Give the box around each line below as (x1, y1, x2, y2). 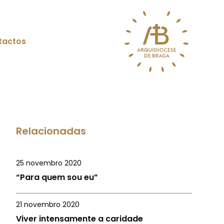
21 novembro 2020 (16, 199, 79, 209)
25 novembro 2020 (16, 158, 81, 168)
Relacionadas (16, 124, 86, 138)
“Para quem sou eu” (16, 171, 98, 183)
